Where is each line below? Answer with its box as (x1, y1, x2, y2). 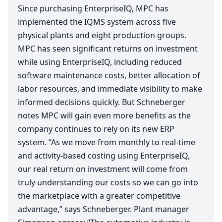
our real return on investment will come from (18, 164, 188, 175)
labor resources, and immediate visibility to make (18, 83, 202, 95)
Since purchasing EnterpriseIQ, (18, 3, 136, 14)
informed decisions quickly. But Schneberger (18, 97, 185, 108)
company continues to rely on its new (18, 123, 160, 135)
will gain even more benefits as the (58, 110, 191, 121)
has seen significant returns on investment (35, 43, 198, 55)
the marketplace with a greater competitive (18, 190, 180, 202)
